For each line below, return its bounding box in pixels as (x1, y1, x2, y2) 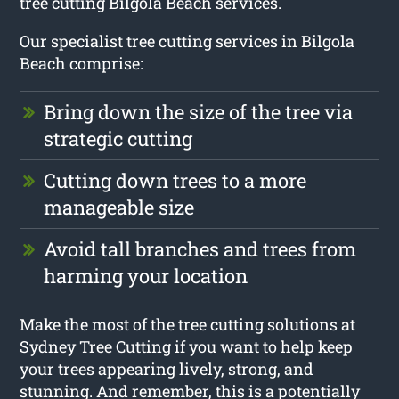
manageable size (44, 193, 195, 220)
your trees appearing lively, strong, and (20, 357, 314, 379)
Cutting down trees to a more (44, 167, 307, 193)
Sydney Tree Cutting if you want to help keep (20, 335, 354, 357)
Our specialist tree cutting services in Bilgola (20, 29, 355, 52)
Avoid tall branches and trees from (44, 235, 357, 262)
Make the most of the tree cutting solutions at (20, 313, 356, 335)
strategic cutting (44, 125, 193, 151)
